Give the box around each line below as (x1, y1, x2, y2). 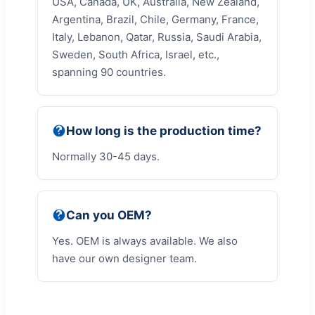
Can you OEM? (66, 208, 152, 223)
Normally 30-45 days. (52, 150, 160, 164)
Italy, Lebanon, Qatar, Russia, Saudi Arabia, (52, 30, 262, 44)
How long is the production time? (66, 124, 262, 139)
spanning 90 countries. (52, 65, 166, 79)
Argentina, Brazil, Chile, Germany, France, (52, 13, 259, 27)
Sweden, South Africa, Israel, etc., (52, 48, 219, 62)
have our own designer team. (52, 252, 197, 266)
